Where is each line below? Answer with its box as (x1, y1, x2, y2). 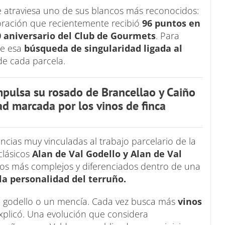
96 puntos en (142, 17, 200, 29)
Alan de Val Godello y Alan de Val (32, 147, 182, 160)
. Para (156, 30, 179, 42)
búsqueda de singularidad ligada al (22, 42, 182, 54)
